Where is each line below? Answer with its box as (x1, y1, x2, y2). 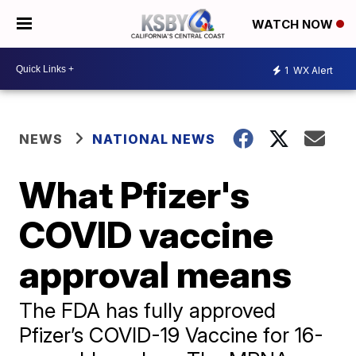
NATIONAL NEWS (92, 131, 216, 147)
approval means (19, 252, 292, 296)
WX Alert (291, 64, 333, 76)
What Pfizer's (19, 172, 250, 217)
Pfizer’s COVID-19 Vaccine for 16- (19, 323, 324, 347)
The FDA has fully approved (19, 298, 277, 323)
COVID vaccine (19, 212, 274, 257)
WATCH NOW (252, 17, 336, 33)
